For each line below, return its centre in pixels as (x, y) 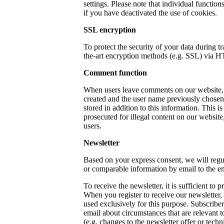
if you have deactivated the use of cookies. (150, 12)
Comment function (115, 72)
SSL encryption (110, 29)
